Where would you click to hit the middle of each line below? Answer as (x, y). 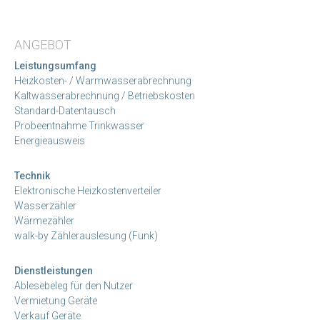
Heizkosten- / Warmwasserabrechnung (103, 80)
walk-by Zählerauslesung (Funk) (86, 235)
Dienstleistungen (54, 270)
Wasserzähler (45, 205)
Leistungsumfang (55, 65)
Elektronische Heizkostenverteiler (88, 190)
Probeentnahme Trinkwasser (79, 125)
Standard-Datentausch (65, 110)
